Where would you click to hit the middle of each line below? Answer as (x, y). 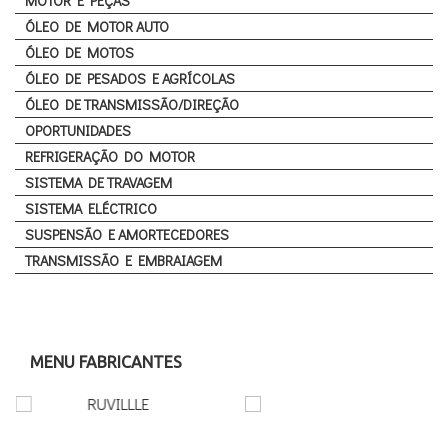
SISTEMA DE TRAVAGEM (98, 183)
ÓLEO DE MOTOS (79, 53)
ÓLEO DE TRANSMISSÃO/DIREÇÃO (132, 105)
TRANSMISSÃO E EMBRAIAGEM (123, 261)
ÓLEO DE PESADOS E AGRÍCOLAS (130, 79)
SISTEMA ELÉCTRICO (91, 209)
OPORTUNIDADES (78, 131)
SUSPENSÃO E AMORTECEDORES (127, 235)
